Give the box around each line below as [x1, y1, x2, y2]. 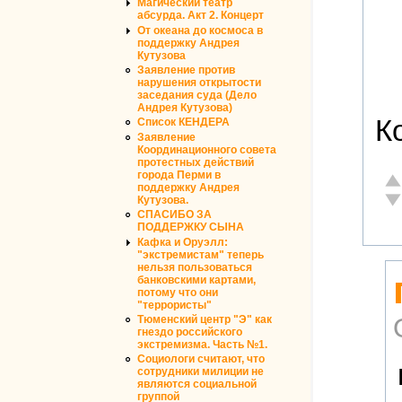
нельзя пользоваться [137, 260, 252, 274]
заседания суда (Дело [137, 89, 257, 102]
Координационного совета [137, 143, 276, 156]
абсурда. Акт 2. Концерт [137, 9, 264, 22]
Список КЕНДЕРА [137, 116, 230, 129]
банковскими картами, [137, 273, 256, 286]
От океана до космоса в [137, 23, 263, 37]
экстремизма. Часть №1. [137, 338, 267, 352]
